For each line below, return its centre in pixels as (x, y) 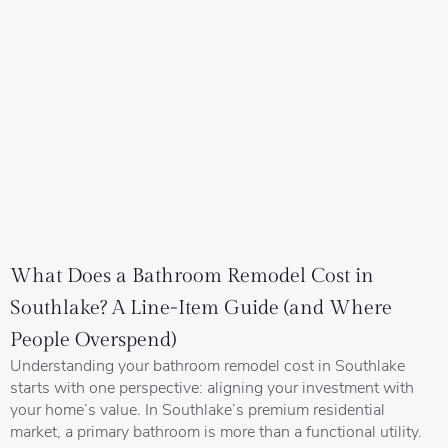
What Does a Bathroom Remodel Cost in (192, 276)
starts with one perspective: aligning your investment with (212, 387)
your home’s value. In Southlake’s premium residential (197, 409)
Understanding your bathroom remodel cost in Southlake (207, 365)
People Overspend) (93, 340)
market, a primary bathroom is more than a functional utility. (216, 431)
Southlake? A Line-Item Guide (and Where (201, 308)
